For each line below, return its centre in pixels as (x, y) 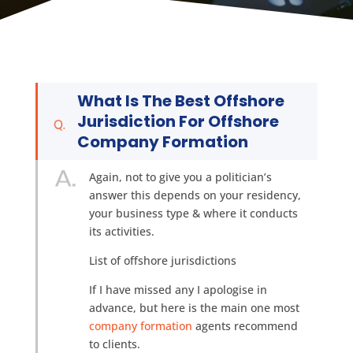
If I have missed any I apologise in (178, 290)
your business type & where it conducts (193, 213)
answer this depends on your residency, (195, 195)
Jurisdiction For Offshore (178, 121)
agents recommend (245, 326)
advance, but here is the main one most (194, 308)
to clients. (114, 344)
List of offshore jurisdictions (162, 260)
